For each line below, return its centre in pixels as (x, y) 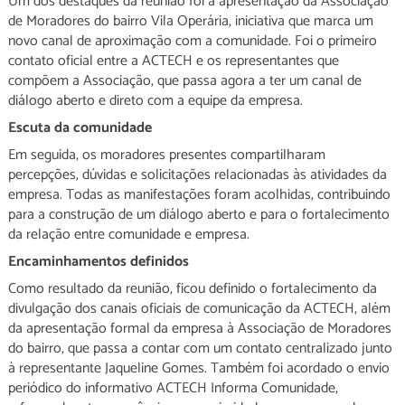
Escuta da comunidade (80, 128)
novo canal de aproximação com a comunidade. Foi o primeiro (192, 41)
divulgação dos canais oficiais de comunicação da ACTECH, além (199, 309)
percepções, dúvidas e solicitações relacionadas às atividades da (197, 175)
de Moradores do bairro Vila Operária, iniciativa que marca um (190, 21)
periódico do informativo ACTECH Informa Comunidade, (173, 388)
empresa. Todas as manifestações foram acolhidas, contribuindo (199, 195)
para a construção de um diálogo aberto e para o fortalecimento (198, 215)
